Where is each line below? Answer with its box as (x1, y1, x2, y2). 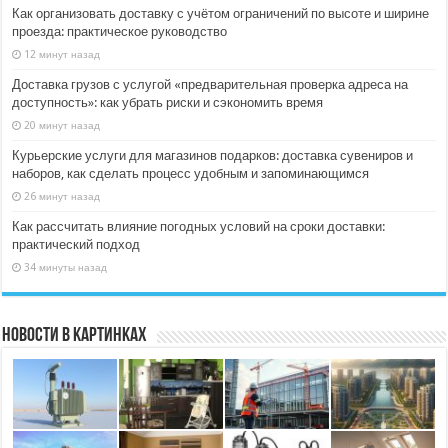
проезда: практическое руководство (12, 23, 228, 39)
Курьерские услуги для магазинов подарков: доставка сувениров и (12, 147, 414, 163)
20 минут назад (24, 118, 101, 131)
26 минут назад (24, 189, 101, 202)
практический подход (12, 236, 141, 252)
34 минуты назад (24, 260, 108, 273)
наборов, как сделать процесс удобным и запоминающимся (12, 165, 370, 181)
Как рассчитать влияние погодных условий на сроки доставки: (12, 218, 386, 234)
